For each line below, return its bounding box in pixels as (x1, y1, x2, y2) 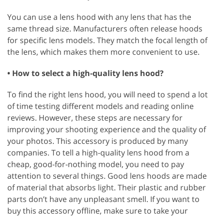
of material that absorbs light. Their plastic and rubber (7, 182, 206, 193)
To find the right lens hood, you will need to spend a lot (7, 89, 208, 100)
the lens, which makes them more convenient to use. (7, 46, 200, 57)
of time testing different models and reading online (7, 100, 194, 111)
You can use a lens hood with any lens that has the (7, 11, 191, 22)
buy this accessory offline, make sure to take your (7, 205, 188, 216)
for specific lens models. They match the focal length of (7, 34, 207, 46)
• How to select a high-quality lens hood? (7, 67, 164, 78)
